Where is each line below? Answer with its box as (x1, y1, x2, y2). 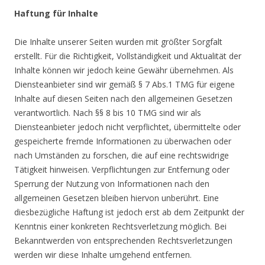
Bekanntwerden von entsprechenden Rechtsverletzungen (14, 235, 232, 246)
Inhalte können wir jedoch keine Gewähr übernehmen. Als (14, 64, 234, 76)
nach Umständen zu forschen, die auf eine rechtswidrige (14, 150, 229, 161)
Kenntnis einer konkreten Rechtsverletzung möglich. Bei (14, 221, 227, 232)
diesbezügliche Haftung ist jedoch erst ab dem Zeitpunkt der (14, 206, 244, 218)
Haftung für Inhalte (14, 8, 98, 19)
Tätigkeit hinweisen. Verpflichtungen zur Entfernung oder (14, 164, 230, 175)
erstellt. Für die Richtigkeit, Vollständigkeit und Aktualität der (14, 50, 241, 62)
